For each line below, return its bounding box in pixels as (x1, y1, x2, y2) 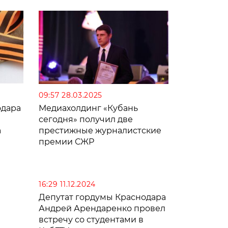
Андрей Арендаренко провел (39, 203, 165, 213)
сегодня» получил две (39, 114, 133, 124)
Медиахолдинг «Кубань (39, 103, 138, 113)
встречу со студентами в (39, 214, 144, 224)
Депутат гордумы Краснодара (39, 192, 166, 202)
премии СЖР (39, 136, 94, 147)
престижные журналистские (39, 125, 161, 135)
